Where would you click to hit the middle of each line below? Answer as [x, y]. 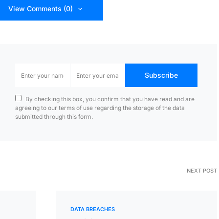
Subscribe [161, 75]
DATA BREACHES [93, 209]
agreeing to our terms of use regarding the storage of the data [100, 108]
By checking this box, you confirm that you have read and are [110, 99]
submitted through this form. [54, 117]
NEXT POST [202, 171]
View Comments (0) [41, 9]
